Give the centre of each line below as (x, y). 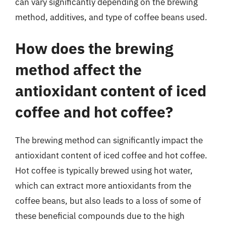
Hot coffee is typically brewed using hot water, (104, 170)
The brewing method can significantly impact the (109, 140)
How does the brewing (94, 48)
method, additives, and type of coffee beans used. (111, 17)
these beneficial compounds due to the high (100, 216)
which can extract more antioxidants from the (103, 185)
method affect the (78, 69)
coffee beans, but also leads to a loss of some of (108, 201)
